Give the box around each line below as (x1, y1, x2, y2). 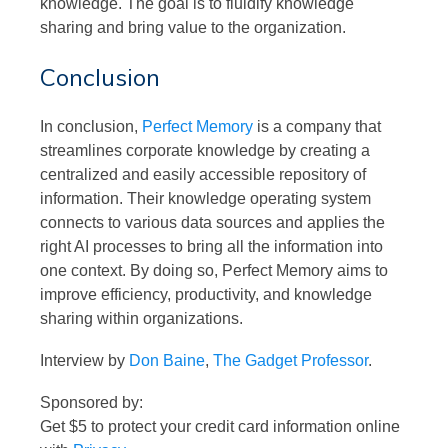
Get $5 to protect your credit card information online (40, 417, 400, 435)
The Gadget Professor (213, 351, 368, 369)
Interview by (40, 351, 129, 369)
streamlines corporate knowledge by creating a (40, 141, 370, 159)
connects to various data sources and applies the (40, 213, 385, 231)
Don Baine (129, 351, 205, 369)
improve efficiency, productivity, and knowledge (40, 285, 372, 303)
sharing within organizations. (40, 309, 243, 327)
